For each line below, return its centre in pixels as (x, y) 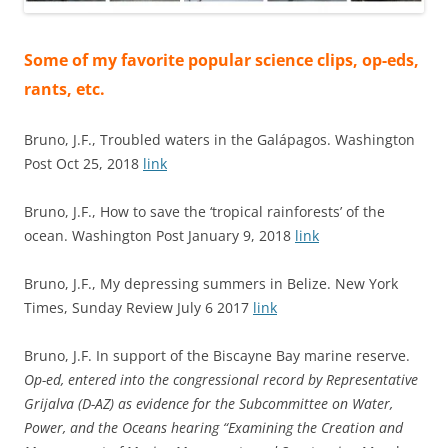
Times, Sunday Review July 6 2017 (138, 308)
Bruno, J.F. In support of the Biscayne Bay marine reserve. (217, 356)
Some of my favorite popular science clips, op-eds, (221, 60)
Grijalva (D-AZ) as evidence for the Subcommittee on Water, (208, 404)
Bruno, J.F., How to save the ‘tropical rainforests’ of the (204, 212)
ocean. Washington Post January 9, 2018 (159, 236)
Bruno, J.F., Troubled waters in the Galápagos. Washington (219, 140)
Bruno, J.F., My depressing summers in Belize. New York (211, 284)
